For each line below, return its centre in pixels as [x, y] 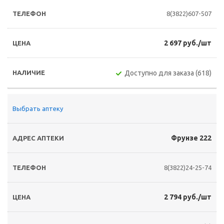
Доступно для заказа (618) [168, 73]
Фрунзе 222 [191, 138]
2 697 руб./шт [188, 43]
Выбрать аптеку [38, 108]
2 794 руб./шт [188, 197]
